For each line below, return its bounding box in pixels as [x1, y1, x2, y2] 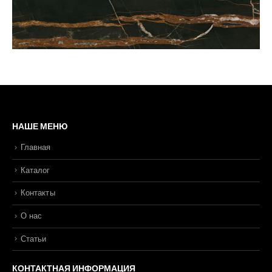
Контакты [21, 188, 55, 198]
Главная [21, 143, 51, 152]
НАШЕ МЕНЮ [12, 120, 67, 133]
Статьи [21, 234, 47, 243]
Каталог [21, 165, 50, 175]
